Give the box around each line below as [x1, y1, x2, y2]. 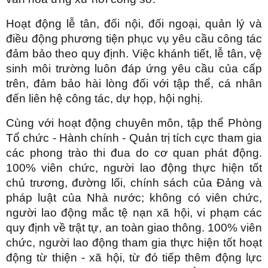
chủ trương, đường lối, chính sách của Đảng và [6, 176, 262, 189]
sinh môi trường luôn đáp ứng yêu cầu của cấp [6, 62, 262, 75]
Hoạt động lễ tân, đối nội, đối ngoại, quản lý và [6, 17, 262, 30]
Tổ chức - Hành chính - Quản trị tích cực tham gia [6, 131, 262, 144]
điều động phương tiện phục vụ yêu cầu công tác [6, 32, 262, 45]
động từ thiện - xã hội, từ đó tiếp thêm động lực [6, 251, 262, 264]
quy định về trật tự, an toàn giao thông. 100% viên [6, 221, 262, 234]
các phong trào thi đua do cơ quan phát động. [6, 146, 262, 159]
